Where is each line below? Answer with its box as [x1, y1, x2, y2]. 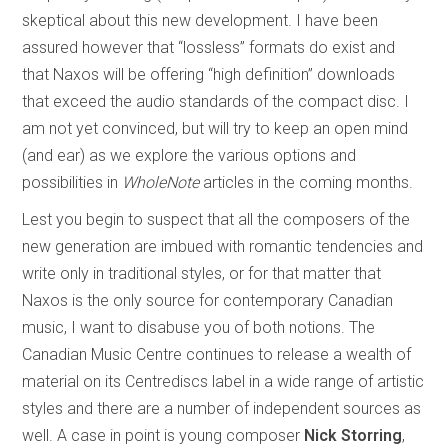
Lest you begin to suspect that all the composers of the [22, 209, 411, 229]
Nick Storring [304, 425, 403, 445]
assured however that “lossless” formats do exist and [22, 37, 396, 57]
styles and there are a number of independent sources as [22, 398, 422, 418]
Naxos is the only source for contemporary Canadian [22, 290, 394, 310]
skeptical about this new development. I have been [22, 10, 379, 30]
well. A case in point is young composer [22, 425, 305, 445]
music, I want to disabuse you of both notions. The [22, 317, 376, 337]
